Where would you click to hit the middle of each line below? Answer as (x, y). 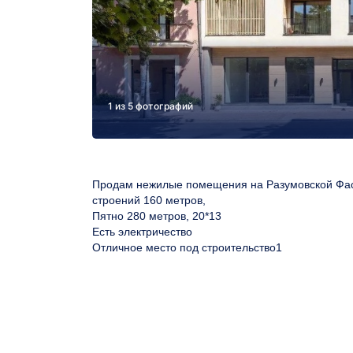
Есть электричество (142, 232)
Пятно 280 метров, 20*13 (157, 216)
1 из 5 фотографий (150, 106)
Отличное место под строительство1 (187, 248)
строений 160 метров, (149, 201)
